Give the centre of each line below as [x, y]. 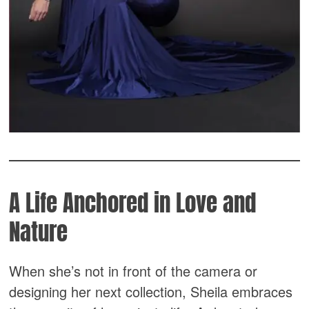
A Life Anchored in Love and [133, 203]
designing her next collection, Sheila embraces [151, 291]
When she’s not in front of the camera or [133, 270]
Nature [39, 232]
